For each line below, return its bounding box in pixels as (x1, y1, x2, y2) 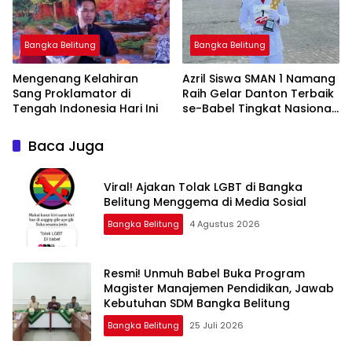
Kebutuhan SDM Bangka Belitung (104, 295, 290, 312)
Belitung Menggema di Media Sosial (104, 193, 306, 210)
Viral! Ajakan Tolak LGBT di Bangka (104, 178, 302, 195)
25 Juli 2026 (189, 319, 244, 332)
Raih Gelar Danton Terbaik (182, 85, 334, 101)
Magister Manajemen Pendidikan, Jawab (104, 280, 334, 297)
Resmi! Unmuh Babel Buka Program (104, 266, 305, 282)
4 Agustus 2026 (189, 217, 260, 230)
